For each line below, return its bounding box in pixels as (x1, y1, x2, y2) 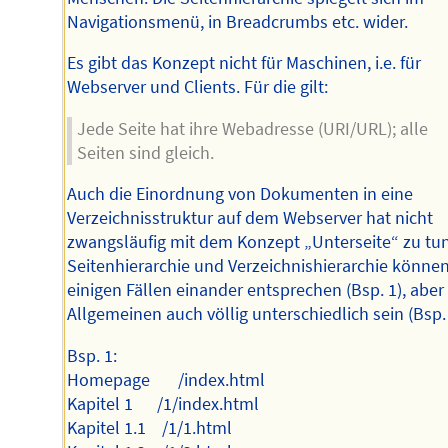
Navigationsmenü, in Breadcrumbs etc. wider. (67, 10, 409, 33)
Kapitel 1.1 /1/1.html (67, 417, 233, 440)
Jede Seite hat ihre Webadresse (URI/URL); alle (76, 117, 428, 140)
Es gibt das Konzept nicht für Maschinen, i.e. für (67, 52, 422, 75)
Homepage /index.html (67, 369, 266, 392)
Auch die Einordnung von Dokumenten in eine (67, 183, 414, 206)
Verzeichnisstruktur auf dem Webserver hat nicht (67, 207, 434, 230)
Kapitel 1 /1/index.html (67, 393, 260, 416)
